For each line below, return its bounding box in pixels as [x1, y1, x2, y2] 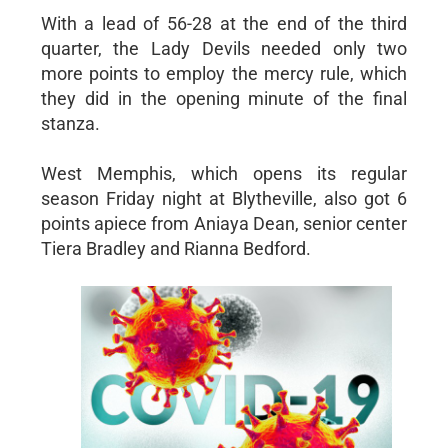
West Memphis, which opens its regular [40, 162, 408, 184]
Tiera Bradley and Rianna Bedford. [40, 237, 311, 259]
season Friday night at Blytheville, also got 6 [40, 187, 408, 209]
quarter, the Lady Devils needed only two [40, 37, 408, 59]
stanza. [40, 112, 100, 134]
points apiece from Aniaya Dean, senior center [40, 212, 408, 234]
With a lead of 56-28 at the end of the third [40, 12, 408, 34]
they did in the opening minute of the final [40, 87, 408, 109]
